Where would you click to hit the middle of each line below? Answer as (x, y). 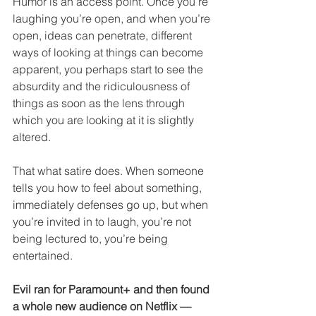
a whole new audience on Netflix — (103, 306)
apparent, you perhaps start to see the (109, 69)
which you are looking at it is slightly (105, 120)
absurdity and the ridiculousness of (103, 86)
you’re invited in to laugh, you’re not (103, 222)
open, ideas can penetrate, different (104, 36)
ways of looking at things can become (109, 53)
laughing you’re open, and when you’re (113, 19)
